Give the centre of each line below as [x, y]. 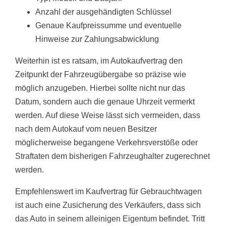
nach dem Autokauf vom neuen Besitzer [86, 129]
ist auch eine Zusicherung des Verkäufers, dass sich [108, 205]
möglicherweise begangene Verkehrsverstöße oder [106, 143]
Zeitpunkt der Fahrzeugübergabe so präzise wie [101, 75]
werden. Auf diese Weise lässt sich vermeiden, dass [108, 116]
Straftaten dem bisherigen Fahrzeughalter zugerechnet [112, 156]
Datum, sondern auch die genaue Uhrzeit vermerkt [105, 102]
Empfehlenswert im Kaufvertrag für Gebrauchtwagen [108, 192]
